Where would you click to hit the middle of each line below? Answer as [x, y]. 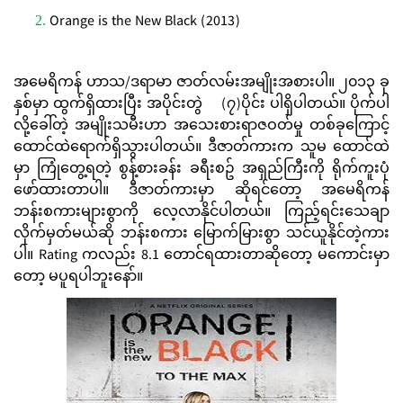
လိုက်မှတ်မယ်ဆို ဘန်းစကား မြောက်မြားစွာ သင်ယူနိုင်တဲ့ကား [201, 235]
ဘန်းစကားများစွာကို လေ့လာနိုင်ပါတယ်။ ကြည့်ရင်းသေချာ [201, 213]
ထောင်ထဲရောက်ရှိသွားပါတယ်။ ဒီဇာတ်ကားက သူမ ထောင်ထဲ [201, 148]
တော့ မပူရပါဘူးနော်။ [80, 278]
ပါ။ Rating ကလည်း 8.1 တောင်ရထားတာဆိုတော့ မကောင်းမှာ [201, 256]
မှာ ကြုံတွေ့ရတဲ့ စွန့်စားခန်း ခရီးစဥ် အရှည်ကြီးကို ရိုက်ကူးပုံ [201, 170]
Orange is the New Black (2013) [145, 22]
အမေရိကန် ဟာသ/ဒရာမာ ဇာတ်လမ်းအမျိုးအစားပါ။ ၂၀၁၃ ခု [201, 84]
